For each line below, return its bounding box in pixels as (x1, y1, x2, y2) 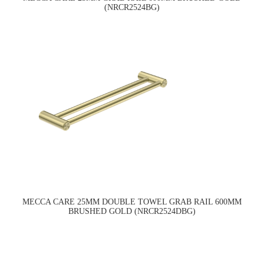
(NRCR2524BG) (104, 3, 160, 12)
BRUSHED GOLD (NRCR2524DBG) (68, 207, 196, 216)
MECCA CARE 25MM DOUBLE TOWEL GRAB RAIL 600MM (22, 197, 242, 207)
